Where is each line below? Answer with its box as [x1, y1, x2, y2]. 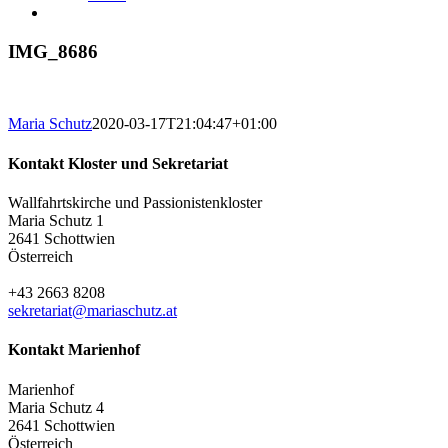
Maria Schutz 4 [8, 398, 104, 416]
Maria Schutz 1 [8, 211, 104, 229]
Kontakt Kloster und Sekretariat [8, 154, 228, 172]
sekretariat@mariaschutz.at [8, 301, 177, 319]
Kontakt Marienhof [8, 341, 140, 359]
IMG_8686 [8, 40, 98, 62]
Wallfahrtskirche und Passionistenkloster [8, 193, 262, 211]
